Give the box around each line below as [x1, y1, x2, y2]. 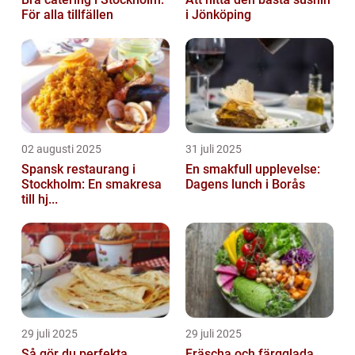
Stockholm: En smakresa [21, 176, 162, 192]
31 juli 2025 [185, 142, 242, 155]
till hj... [21, 191, 58, 207]
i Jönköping [185, 6, 251, 22]
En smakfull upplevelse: [185, 161, 320, 177]
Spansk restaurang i [21, 161, 136, 177]
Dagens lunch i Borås [185, 176, 305, 192]
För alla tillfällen [21, 6, 113, 22]
